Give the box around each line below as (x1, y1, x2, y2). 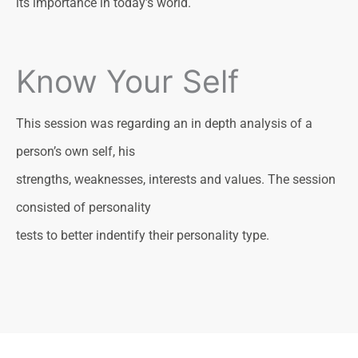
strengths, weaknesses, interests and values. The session (16, 171, 336, 187)
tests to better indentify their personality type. (16, 227, 269, 243)
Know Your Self (16, 62, 239, 100)
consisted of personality (16, 199, 151, 215)
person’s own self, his (16, 143, 135, 159)
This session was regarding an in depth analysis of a (16, 115, 312, 131)
